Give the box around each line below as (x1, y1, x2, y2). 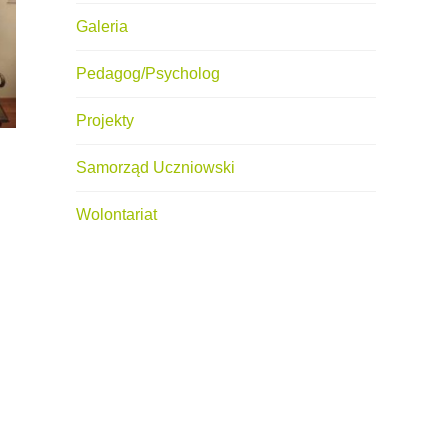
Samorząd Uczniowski (76, 159, 235, 177)
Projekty (76, 112, 134, 130)
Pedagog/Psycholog (76, 65, 220, 83)
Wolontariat (76, 206, 157, 224)
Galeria (76, 18, 128, 36)
